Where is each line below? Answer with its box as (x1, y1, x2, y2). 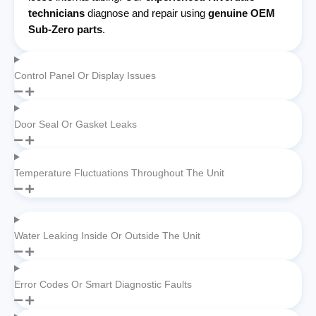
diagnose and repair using (85, 7, 208, 20)
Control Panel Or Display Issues (14, 70, 156, 82)
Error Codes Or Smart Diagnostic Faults (14, 279, 192, 291)
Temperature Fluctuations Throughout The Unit (14, 167, 224, 179)
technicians (28, 7, 85, 20)
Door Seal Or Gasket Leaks (14, 119, 137, 130)
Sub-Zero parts (28, 23, 102, 36)
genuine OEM (208, 7, 275, 20)
